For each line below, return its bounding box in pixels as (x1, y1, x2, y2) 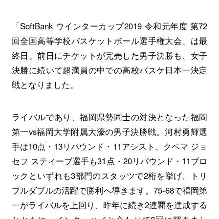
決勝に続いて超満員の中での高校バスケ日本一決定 (11, 64, 208, 76)
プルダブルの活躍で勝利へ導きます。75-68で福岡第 (11, 184, 208, 196)
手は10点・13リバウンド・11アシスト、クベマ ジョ (11, 140, 208, 152)
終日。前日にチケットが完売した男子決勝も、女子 (11, 49, 208, 61)
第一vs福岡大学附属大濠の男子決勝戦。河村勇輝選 (11, 125, 208, 137)
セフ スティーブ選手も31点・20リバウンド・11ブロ (11, 154, 208, 167)
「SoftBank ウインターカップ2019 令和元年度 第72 (11, 20, 208, 32)
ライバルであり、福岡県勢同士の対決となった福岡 (11, 110, 208, 123)
